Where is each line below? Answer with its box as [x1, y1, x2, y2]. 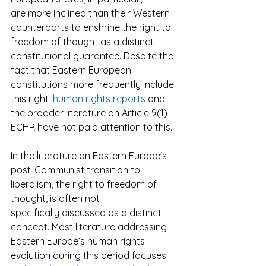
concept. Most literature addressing [11, 221, 169, 233]
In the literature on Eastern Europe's [11, 150, 169, 162]
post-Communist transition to [11, 164, 142, 176]
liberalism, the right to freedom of [11, 178, 159, 191]
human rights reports [53, 93, 145, 105]
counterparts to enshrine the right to [11, 21, 173, 34]
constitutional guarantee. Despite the [11, 50, 176, 62]
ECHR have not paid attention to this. [11, 121, 177, 134]
